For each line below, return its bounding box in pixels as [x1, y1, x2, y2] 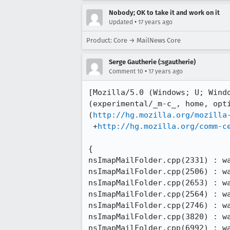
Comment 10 [109, 68, 143, 75]
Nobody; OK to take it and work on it [109, 9, 220, 16]
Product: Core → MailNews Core [86, 36, 181, 44]
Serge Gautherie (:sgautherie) [109, 58, 196, 66]
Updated [109, 18, 133, 26]
